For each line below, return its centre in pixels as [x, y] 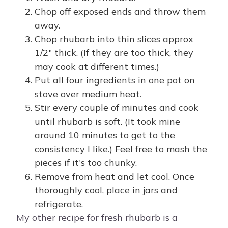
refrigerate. [59, 204]
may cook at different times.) [97, 67]
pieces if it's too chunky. [86, 163]
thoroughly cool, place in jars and [106, 190]
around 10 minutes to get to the [105, 135]
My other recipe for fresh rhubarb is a [97, 218]
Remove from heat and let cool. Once [115, 177]
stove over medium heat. [88, 94]
